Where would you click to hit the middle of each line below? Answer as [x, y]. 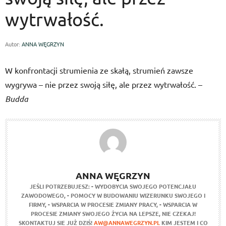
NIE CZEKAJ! [179, 213]
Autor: [13, 44]
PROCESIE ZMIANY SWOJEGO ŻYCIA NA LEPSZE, [95, 213]
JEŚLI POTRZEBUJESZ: [60, 186]
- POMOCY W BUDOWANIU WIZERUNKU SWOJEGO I [136, 195]
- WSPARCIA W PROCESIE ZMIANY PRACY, [103, 204]
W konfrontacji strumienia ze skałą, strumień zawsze [99, 70]
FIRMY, [38, 204]
